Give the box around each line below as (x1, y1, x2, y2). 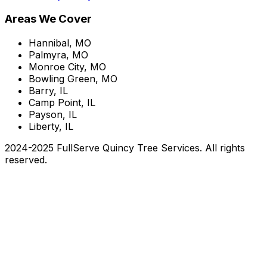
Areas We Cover (5, 12, 92, 26)
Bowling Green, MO (29, 73, 117, 85)
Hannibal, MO (29, 37, 91, 49)
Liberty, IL (29, 120, 73, 133)
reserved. (5, 154, 47, 166)
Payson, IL (29, 108, 77, 121)
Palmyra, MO (29, 49, 88, 61)
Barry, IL (29, 85, 68, 97)
